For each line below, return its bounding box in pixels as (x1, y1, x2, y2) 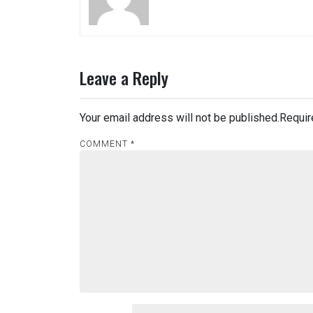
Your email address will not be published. (80, 110, 279, 124)
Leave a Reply (80, 64, 168, 90)
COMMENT (80, 138, 131, 149)
